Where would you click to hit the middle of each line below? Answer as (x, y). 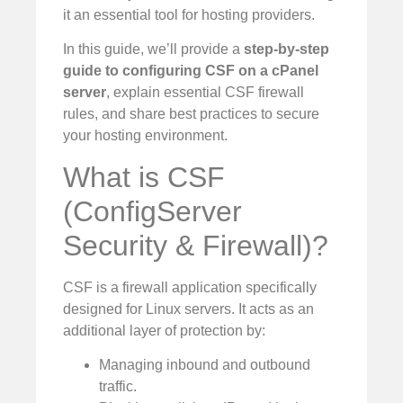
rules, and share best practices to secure (191, 114)
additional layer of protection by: (164, 330)
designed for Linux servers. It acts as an (188, 309)
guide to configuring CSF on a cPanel (191, 71)
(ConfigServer (152, 211)
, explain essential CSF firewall (205, 93)
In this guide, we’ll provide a (153, 49)
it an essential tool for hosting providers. (189, 14)
